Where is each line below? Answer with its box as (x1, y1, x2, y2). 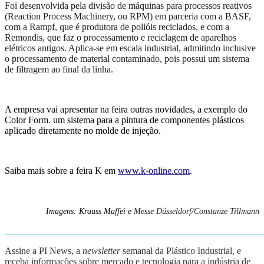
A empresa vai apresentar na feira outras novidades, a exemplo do (5, 104, 247, 115)
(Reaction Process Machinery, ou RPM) (5, 11, 153, 22)
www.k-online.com (118, 166, 190, 176)
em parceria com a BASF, (155, 11, 251, 22)
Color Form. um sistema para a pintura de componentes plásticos (5, 115, 244, 126)
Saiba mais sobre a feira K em (5, 166, 118, 176)
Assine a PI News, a (5, 246, 82, 256)
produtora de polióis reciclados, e (82, 22, 207, 32)
